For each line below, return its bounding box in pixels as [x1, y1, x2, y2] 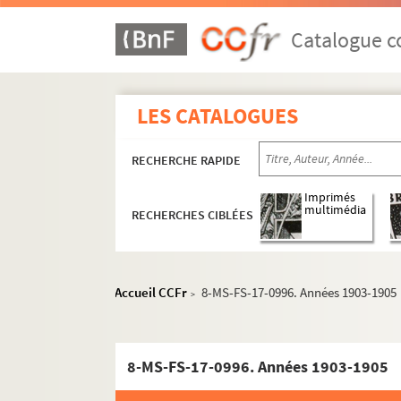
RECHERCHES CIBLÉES [132, 207, 254, 224]
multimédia [304, 202, 367, 218]
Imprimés [304, 190, 356, 206]
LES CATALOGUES [137, 102, 299, 130]
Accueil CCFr [115, 284, 188, 301]
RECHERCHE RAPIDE [132, 152, 242, 168]
